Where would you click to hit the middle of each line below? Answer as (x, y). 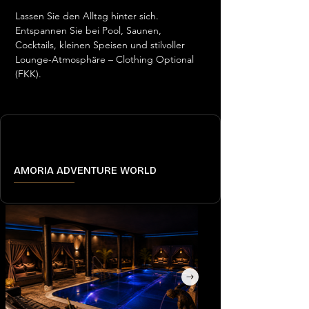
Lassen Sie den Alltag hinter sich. (88, 16)
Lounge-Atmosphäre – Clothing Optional (106, 59)
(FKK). (28, 74)
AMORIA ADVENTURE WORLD (85, 170)
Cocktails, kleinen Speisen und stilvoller (101, 45)
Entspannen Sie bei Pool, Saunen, (90, 30)
